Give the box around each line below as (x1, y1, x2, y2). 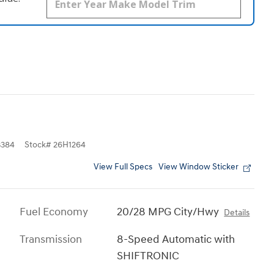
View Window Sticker (158, 162, 239, 172)
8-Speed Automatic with (117, 232, 235, 247)
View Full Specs (94, 162, 152, 172)
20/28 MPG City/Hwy (117, 205, 220, 220)
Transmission (20, 232, 82, 247)
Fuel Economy (20, 205, 88, 220)
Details (224, 208, 250, 218)
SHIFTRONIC (117, 249, 180, 264)
